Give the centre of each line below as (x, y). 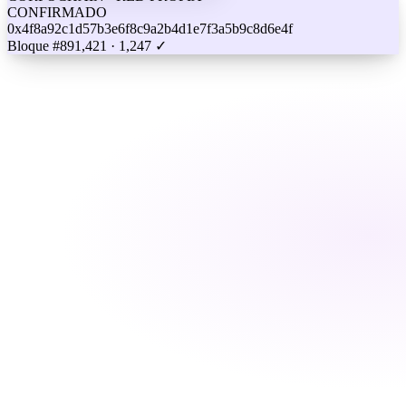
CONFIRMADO (57, 12)
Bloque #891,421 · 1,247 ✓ (87, 45)
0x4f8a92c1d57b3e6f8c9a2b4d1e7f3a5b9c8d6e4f (150, 28)
